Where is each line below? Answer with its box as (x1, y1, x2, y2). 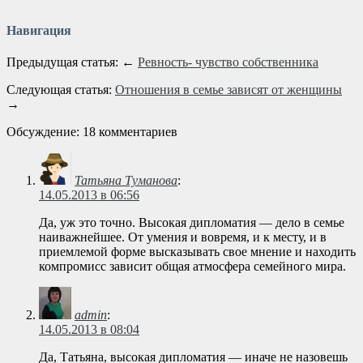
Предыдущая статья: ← (6, 55, 138, 70)
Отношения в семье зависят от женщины (115, 83, 342, 97)
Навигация (6, 23, 71, 38)
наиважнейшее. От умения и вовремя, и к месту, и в (39, 230, 327, 245)
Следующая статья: (6, 83, 115, 97)
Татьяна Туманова (75, 173, 177, 188)
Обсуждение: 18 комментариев (6, 125, 177, 139)
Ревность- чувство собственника (138, 55, 318, 70)
